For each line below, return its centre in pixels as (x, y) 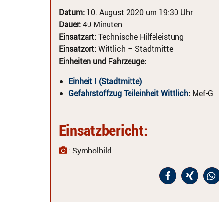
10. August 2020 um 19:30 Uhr (139, 12)
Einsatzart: (77, 37)
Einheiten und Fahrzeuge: (102, 61)
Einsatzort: (77, 49)
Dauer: (70, 24)
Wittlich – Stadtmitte (135, 49)
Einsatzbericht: (103, 130)
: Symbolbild (90, 151)
